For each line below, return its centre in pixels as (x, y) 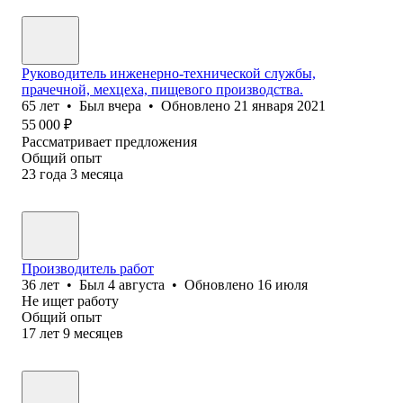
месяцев (99, 333)
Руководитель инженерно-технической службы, (169, 73)
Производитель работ (88, 268)
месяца (102, 174)
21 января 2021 (280, 105)
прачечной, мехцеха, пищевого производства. (162, 89)
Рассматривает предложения (109, 141)
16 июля (282, 284)
